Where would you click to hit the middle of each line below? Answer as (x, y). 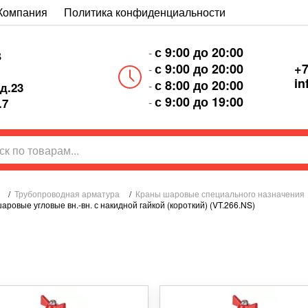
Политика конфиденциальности (145, 12)
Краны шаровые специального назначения (220, 194)
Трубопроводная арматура (67, 194)
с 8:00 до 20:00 (199, 85)
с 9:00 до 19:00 (199, 102)
